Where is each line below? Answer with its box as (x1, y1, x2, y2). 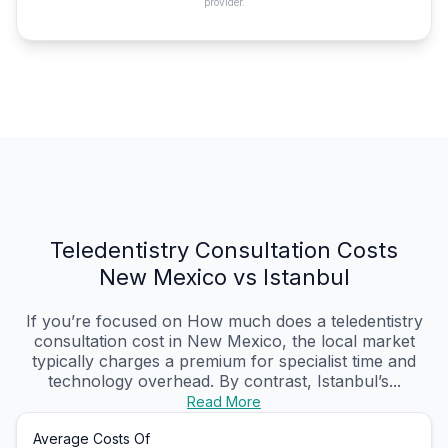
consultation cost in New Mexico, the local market (33, 331, 415, 352)
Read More (187, 393, 261, 411)
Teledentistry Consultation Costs (50, 237, 398, 264)
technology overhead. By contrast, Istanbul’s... (47, 371, 401, 392)
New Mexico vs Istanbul (98, 264, 350, 291)
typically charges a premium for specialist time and (32, 351, 416, 372)
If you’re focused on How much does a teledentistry (25, 311, 423, 332)
